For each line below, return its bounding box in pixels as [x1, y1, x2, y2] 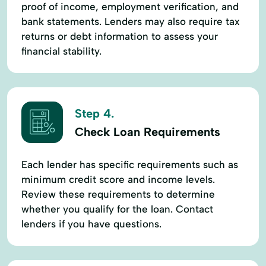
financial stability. [21, 45, 102, 57]
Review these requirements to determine [21, 188, 215, 200]
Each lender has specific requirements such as [21, 158, 238, 170]
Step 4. [75, 106, 114, 121]
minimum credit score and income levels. [21, 173, 215, 185]
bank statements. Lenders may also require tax [21, 15, 240, 27]
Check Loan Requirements [75, 125, 220, 140]
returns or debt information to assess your [21, 30, 218, 42]
